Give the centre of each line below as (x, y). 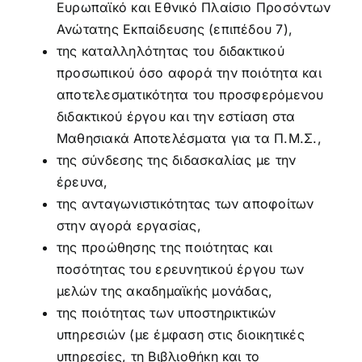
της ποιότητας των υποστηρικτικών (166, 313)
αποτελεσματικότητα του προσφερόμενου (190, 95)
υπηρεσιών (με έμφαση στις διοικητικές (180, 335)
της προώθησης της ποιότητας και (164, 247)
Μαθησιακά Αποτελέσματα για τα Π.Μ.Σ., (189, 138)
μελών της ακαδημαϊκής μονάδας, (164, 291)
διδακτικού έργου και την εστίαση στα (176, 116)
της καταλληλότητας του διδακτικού (170, 51)
